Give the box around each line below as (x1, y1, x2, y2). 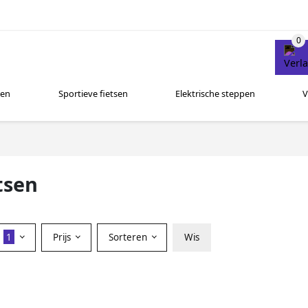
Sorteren (108, 230, 150, 243)
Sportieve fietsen (58, 87, 128, 100)
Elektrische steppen (175, 87, 255, 100)
